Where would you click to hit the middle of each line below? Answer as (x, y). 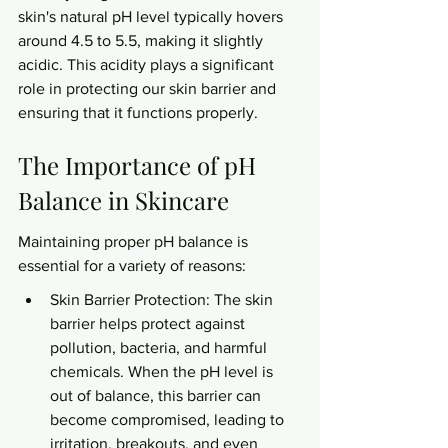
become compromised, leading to (169, 419)
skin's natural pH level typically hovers (152, 16)
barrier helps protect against (149, 323)
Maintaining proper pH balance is (135, 241)
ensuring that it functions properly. (138, 112)
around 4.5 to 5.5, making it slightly (142, 40)
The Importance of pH (140, 164)
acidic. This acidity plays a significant (148, 64)
